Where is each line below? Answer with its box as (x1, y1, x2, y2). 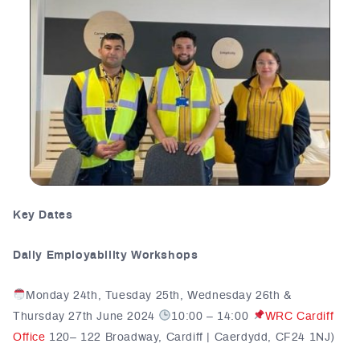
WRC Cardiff (264, 311, 334, 323)
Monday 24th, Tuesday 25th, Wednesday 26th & (25, 290, 292, 302)
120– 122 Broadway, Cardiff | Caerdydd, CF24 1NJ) (45, 332, 336, 344)
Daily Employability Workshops (13, 250, 198, 262)
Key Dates (13, 210, 73, 222)
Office (13, 332, 46, 344)
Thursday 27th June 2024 (13, 311, 159, 323)
